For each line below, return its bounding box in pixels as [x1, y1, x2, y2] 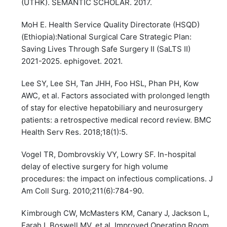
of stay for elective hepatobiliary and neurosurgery [21, 102, 203, 112]
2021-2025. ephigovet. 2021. [21, 56, 123, 66]
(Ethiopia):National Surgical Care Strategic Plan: [21, 31, 192, 42]
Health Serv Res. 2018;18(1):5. [21, 127, 128, 137]
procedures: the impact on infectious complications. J [21, 174, 213, 183]
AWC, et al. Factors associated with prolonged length [21, 90, 210, 100]
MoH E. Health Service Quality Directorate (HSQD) [21, 19, 200, 29]
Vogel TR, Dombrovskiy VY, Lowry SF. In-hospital [21, 149, 197, 159]
